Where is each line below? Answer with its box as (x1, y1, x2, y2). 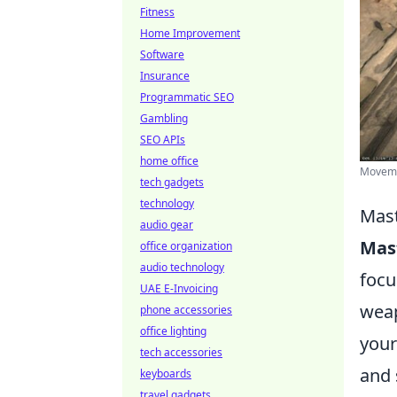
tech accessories (140, 345, 222, 360)
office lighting (140, 323, 206, 339)
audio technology (140, 260, 224, 275)
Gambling (140, 111, 188, 126)
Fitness (140, 4, 175, 19)
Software (140, 47, 184, 62)
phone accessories (140, 302, 232, 317)
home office (140, 153, 198, 168)
